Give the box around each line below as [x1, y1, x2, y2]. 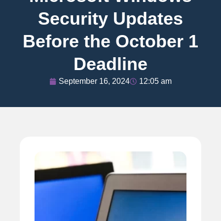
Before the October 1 [23, 31, 198, 51]
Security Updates [38, 8, 183, 29]
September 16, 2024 [59, 76, 130, 85]
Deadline [74, 53, 147, 74]
